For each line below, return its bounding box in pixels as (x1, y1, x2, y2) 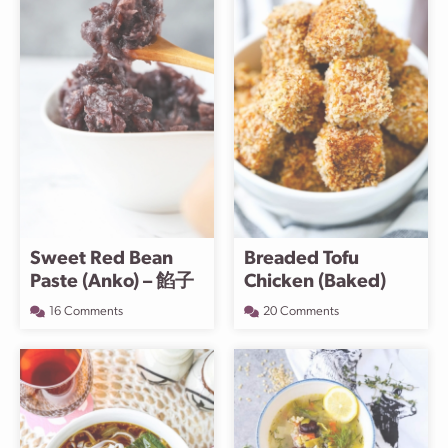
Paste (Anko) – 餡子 (30, 273, 194, 292)
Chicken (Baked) (244, 273, 386, 292)
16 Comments (49, 305, 123, 318)
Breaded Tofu (244, 250, 359, 269)
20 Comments (263, 305, 339, 318)
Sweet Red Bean (30, 250, 173, 269)
